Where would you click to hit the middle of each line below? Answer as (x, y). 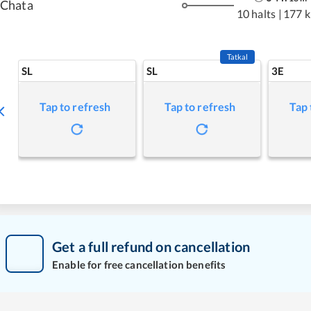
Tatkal (237, 57)
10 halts (256, 13)
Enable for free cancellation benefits (139, 264)
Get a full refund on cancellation (151, 246)
